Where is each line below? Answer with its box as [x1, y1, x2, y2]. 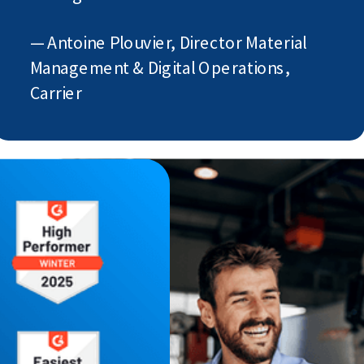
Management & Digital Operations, [29, 56, 290, 80]
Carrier [29, 81, 82, 105]
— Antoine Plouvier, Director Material [29, 30, 307, 54]
